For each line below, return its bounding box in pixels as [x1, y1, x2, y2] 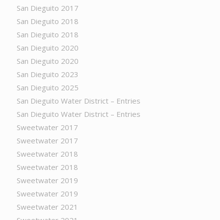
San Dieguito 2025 [16, 82, 79, 92]
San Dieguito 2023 [16, 69, 79, 79]
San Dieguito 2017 [16, 3, 79, 13]
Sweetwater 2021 [16, 202, 78, 212]
